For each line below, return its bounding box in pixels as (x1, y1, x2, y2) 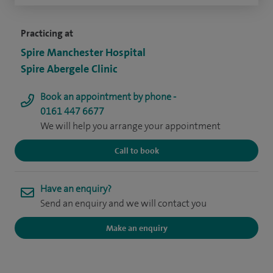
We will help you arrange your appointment (40, 119, 221, 133)
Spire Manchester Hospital (21, 45, 146, 60)
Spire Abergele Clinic (21, 62, 118, 77)
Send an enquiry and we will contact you (40, 197, 207, 210)
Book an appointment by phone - (40, 90, 176, 104)
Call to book (114, 145, 159, 157)
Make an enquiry (105, 222, 168, 234)
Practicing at (21, 27, 73, 40)
